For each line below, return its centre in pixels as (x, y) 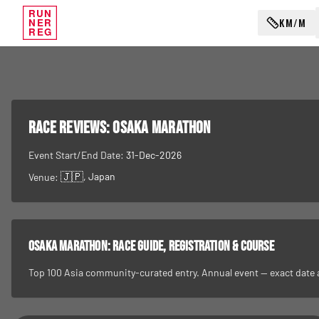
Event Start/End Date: (77, 155)
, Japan (99, 176)
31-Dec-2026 (154, 155)
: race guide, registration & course (190, 246)
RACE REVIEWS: (71, 128)
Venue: (45, 177)
